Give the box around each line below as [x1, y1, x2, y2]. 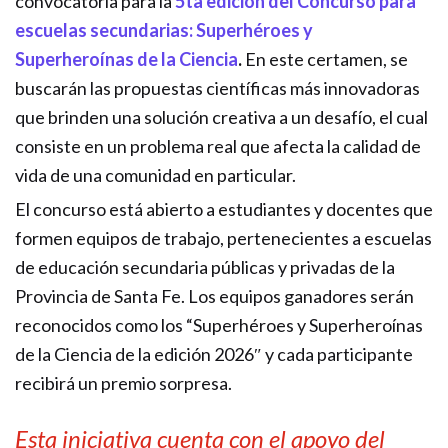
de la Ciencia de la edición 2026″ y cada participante [15, 343, 413, 365]
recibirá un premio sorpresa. [15, 372, 232, 394]
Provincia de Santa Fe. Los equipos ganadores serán [15, 285, 414, 307]
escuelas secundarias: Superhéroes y [15, 19, 313, 41]
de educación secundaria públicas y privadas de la [15, 256, 395, 278]
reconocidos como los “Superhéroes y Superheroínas [15, 314, 423, 336]
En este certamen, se [242, 48, 408, 70]
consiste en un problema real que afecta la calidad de [15, 135, 421, 157]
